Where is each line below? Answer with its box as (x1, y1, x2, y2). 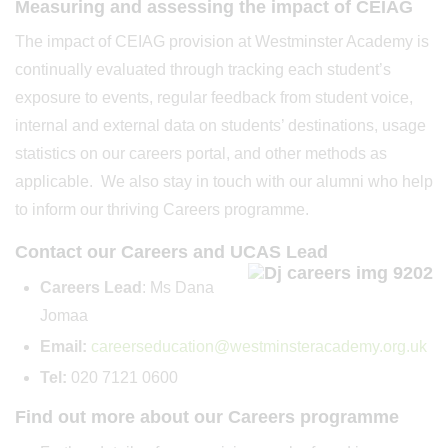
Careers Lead (40, 279, 142, 296)
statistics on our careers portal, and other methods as (15, 145, 387, 162)
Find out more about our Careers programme (15, 407, 399, 427)
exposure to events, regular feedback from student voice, (15, 89, 413, 106)
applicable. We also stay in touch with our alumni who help (15, 173, 433, 190)
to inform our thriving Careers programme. (15, 201, 309, 218)
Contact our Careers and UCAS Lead (15, 242, 328, 262)
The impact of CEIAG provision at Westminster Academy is (15, 33, 429, 50)
